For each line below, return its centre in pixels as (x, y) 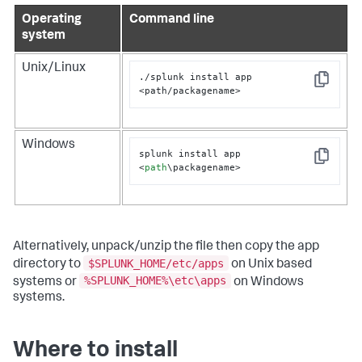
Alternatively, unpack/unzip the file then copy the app (166, 247)
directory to (48, 265)
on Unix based (270, 265)
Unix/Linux (54, 68)
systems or (46, 282)
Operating (52, 20)
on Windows (267, 282)
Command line (172, 20)
